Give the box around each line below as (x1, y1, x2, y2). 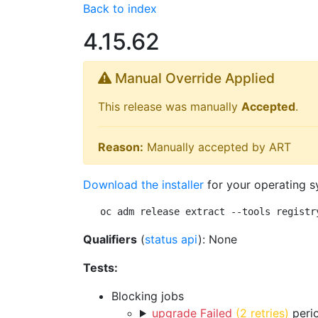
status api (145, 232, 198, 246)
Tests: (83, 261, 118, 275)
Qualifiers (83, 232, 137, 246)
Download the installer (83, 177, 204, 192)
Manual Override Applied (111, 70, 275, 87)
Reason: (98, 140, 143, 154)
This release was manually (98, 99, 241, 114)
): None (198, 232, 237, 246)
